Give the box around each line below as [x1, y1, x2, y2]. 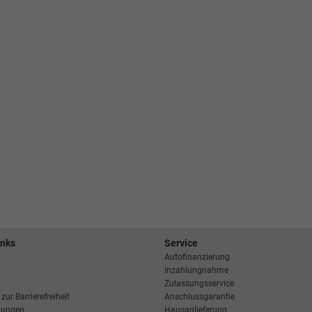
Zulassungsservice [164, 278, 234, 288]
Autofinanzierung [164, 251, 230, 262]
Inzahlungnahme [164, 265, 228, 275]
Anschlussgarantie [164, 291, 235, 302]
